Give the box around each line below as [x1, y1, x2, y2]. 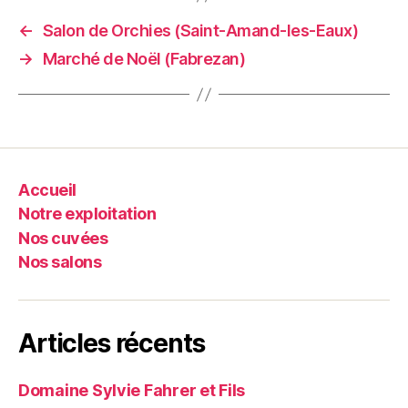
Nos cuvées [18, 228, 108, 248]
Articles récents [18, 328, 205, 360]
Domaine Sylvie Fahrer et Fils [18, 381, 246, 401]
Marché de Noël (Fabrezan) [42, 49, 246, 69]
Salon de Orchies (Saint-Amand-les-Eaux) [42, 21, 359, 41]
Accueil [18, 179, 76, 199]
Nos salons [18, 252, 102, 272]
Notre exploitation [18, 204, 157, 224]
